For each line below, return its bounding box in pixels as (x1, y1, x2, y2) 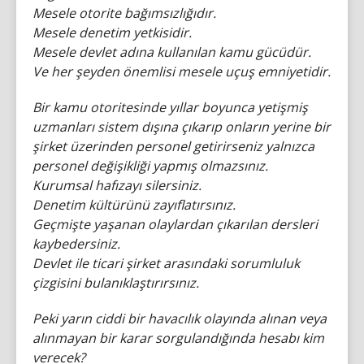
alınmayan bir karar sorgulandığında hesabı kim (32, 328, 324, 347)
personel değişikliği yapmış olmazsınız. (32, 156, 268, 175)
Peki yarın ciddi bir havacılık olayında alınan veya (32, 309, 327, 327)
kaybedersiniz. (32, 234, 120, 253)
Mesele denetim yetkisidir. (32, 23, 192, 41)
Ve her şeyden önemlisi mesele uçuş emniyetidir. (32, 62, 331, 80)
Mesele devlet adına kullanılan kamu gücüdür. (32, 42, 311, 61)
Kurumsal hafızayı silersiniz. (32, 175, 201, 194)
